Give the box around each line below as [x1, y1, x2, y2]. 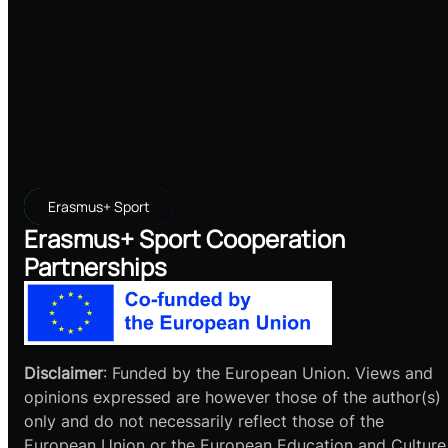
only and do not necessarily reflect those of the [24, 411, 384, 432]
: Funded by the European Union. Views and [103, 363, 433, 384]
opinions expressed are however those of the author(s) [24, 387, 441, 408]
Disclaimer [24, 363, 103, 384]
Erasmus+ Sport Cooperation [24, 221, 345, 255]
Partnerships [24, 249, 167, 283]
